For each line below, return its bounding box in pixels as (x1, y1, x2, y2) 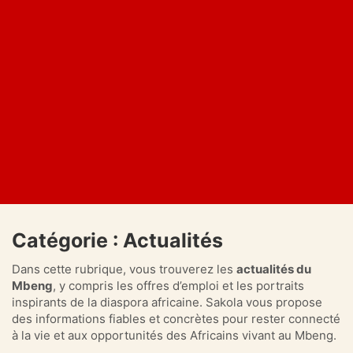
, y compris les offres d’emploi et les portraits (53, 277, 304, 293)
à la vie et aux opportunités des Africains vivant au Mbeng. (12, 327, 336, 343)
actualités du (236, 261, 311, 277)
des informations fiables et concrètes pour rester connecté (12, 310, 340, 326)
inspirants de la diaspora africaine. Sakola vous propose (12, 294, 322, 310)
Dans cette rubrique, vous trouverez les (12, 261, 236, 277)
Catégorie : (12, 228, 123, 252)
